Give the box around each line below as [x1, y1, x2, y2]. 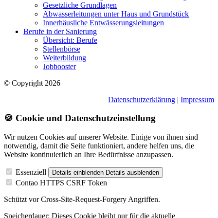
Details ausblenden [106, 169, 159, 177]
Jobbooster [43, 62, 76, 71]
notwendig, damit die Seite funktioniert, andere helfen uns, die [4, 142, 194, 150]
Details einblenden [52, 169, 104, 177]
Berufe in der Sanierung [23, 27, 97, 36]
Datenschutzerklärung [108, 95, 175, 104]
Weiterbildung [43, 53, 86, 62]
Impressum [181, 95, 214, 104]
